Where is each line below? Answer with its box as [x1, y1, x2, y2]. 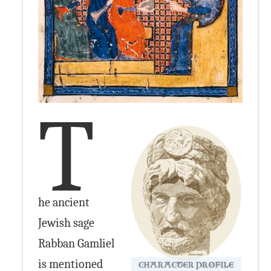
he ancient [38, 195, 90, 209]
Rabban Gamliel [38, 236, 115, 250]
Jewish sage [38, 215, 95, 230]
